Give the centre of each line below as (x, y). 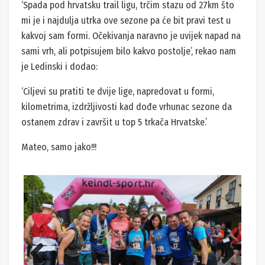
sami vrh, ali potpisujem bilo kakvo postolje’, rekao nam (129, 51)
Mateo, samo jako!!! (59, 147)
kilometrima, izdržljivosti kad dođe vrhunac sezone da (127, 106)
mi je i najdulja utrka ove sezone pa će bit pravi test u (126, 20)
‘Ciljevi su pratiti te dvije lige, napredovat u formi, (118, 91)
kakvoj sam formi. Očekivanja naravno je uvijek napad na (131, 35)
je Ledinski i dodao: (59, 66)
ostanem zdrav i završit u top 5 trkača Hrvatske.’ (114, 122)
